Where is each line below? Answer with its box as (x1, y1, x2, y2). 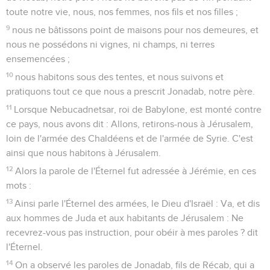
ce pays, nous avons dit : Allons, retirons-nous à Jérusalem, (6, 119, 253, 129)
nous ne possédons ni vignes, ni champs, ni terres (6, 39, 215, 49)
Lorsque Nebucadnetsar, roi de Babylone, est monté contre (14, 104, 262, 115)
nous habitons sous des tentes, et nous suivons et (15, 72, 224, 82)
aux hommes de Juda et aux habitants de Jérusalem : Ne (6, 213, 243, 223)
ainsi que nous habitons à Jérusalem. (6, 148, 161, 158)
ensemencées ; (6, 54, 70, 64)
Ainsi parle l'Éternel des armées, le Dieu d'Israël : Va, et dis (14, 198, 260, 209)
